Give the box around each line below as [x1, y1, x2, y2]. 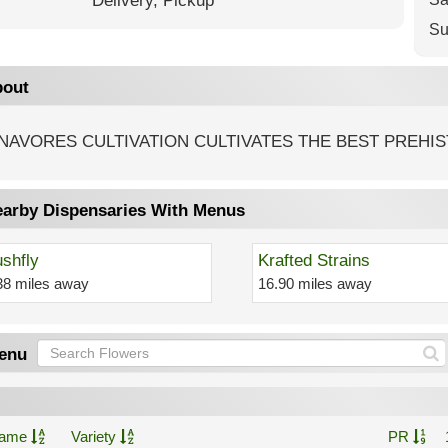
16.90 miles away [258, 275, 373, 292]
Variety [70, 428, 120, 445]
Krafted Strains [258, 251, 371, 270]
